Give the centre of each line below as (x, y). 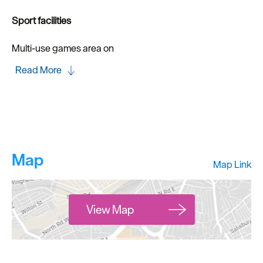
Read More (38, 70)
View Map (110, 210)
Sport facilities (41, 21)
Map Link (232, 164)
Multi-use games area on (63, 48)
